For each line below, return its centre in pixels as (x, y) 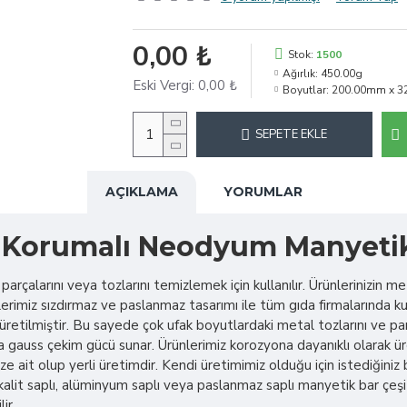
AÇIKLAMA (141, 192)
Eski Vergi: (165, 85)
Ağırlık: (300, 74)
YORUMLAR (263, 192)
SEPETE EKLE (291, 134)
